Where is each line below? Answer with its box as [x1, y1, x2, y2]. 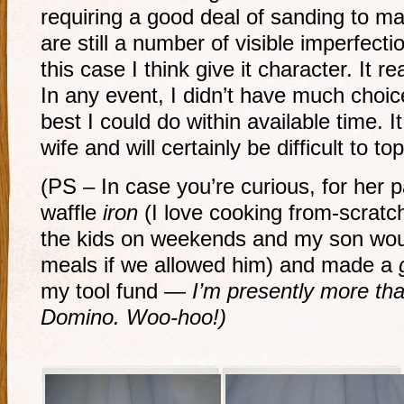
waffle [41, 201, 103, 225]
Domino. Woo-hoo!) [41, 306, 226, 329]
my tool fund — [41, 280, 192, 303]
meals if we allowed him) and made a [41, 253, 399, 277]
